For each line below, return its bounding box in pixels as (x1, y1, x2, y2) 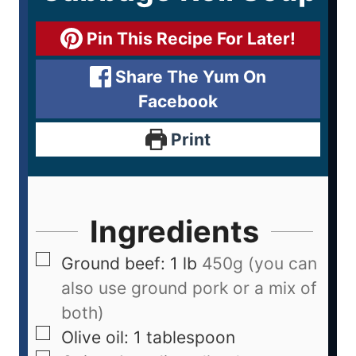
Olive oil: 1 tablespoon (61, 327, 235, 347)
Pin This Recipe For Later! (82, 28, 296, 48)
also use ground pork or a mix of (61, 277, 317, 298)
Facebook (138, 91, 218, 111)
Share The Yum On (111, 66, 267, 87)
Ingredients (90, 212, 259, 250)
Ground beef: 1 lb (61, 253, 197, 273)
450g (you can (202, 253, 317, 273)
